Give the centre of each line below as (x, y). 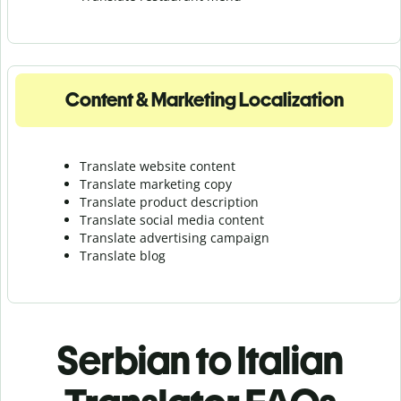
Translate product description (169, 201)
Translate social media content (172, 219)
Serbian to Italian (200, 360)
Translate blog (123, 255)
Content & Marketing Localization (204, 99)
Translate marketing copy (156, 183)
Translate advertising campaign (175, 237)
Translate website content (158, 166)
